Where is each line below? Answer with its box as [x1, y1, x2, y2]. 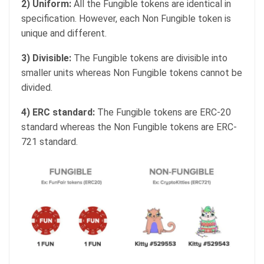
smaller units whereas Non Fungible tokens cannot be [21, 67, 242, 79]
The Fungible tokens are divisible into [74, 52, 227, 64]
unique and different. [21, 28, 107, 39]
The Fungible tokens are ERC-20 [95, 107, 231, 118]
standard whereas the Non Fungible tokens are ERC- [21, 121, 237, 133]
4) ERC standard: [21, 107, 95, 118]
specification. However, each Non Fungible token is [21, 13, 231, 25]
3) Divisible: [21, 52, 74, 64]
